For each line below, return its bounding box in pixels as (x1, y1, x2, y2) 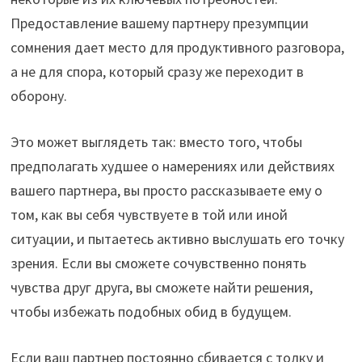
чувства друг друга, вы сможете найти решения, (10, 278, 313, 297)
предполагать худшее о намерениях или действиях (10, 157, 335, 176)
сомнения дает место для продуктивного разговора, (10, 38, 344, 57)
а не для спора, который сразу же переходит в (10, 62, 304, 82)
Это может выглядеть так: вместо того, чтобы (10, 133, 302, 152)
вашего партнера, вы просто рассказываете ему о (10, 181, 322, 200)
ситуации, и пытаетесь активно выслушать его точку (10, 229, 344, 249)
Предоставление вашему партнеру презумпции (10, 14, 309, 33)
